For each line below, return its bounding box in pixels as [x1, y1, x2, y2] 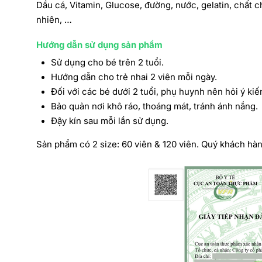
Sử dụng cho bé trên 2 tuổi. [51, 57, 164, 68]
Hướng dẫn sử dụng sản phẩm [36, 39, 163, 50]
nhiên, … [36, 14, 72, 25]
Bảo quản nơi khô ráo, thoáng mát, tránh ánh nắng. [51, 101, 258, 112]
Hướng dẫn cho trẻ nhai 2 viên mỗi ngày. [51, 71, 217, 82]
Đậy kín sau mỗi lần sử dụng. [51, 115, 168, 126]
